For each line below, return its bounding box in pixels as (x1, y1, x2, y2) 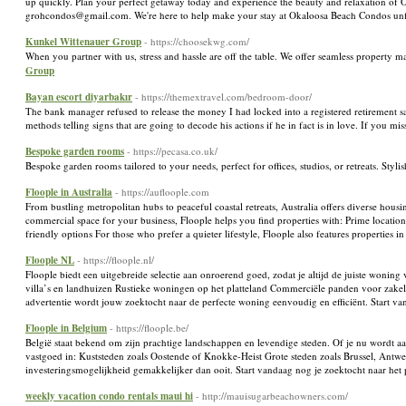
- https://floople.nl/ (77, 253, 154, 266)
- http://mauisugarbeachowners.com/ (196, 389, 348, 402)
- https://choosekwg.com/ (144, 34, 249, 48)
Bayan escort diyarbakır (25, 90, 132, 104)
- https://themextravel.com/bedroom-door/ (135, 90, 312, 103)
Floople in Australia (25, 185, 112, 199)
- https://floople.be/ (110, 321, 188, 334)
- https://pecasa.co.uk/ (127, 144, 217, 158)
